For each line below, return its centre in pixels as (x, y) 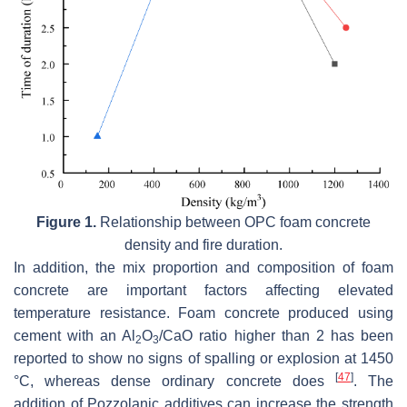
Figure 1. (66, 223)
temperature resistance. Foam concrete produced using (203, 313)
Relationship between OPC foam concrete (233, 223)
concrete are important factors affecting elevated (203, 291)
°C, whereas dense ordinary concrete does (174, 382)
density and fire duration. (203, 245)
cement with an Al (75, 336)
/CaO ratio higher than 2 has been (277, 336)
